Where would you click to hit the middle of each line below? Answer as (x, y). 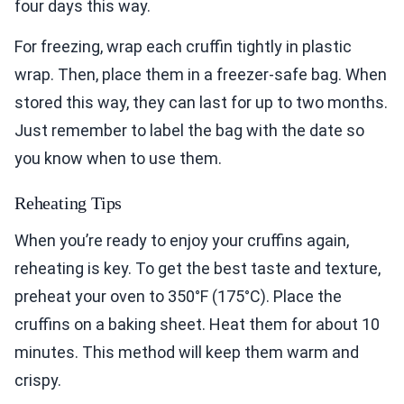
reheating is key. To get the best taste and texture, (197, 269)
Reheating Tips (69, 203)
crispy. (38, 381)
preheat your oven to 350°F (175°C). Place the (178, 297)
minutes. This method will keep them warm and (187, 353)
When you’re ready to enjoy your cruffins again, (182, 241)
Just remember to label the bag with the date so (189, 131)
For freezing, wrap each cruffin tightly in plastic (183, 47)
